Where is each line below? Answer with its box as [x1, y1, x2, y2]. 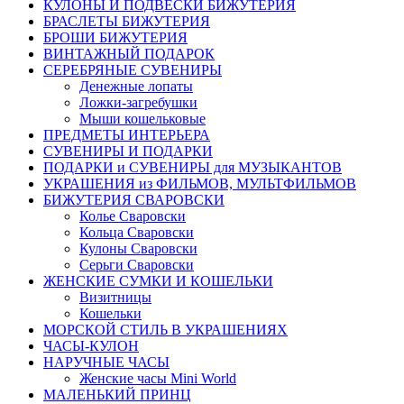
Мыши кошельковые [79, 110, 206, 126]
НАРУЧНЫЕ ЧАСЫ [43, 353, 170, 370]
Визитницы [79, 289, 151, 305]
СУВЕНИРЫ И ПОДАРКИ [43, 142, 213, 159]
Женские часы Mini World [79, 370, 236, 386]
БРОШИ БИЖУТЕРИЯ [43, 29, 188, 45]
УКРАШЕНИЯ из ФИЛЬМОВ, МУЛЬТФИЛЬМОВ [43, 175, 356, 191]
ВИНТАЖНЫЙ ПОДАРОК [43, 45, 215, 61]
